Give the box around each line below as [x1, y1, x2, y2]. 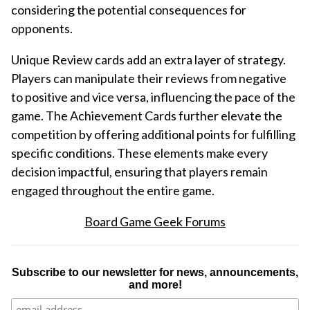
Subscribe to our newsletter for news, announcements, [12, 266, 298, 279]
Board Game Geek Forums [84, 214, 226, 230]
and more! [128, 279, 182, 291]
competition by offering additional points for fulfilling [11, 127, 295, 143]
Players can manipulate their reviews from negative [11, 71, 286, 86]
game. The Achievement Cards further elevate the [11, 108, 282, 124]
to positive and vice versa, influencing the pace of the [11, 89, 295, 105]
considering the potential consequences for [11, 2, 246, 18]
